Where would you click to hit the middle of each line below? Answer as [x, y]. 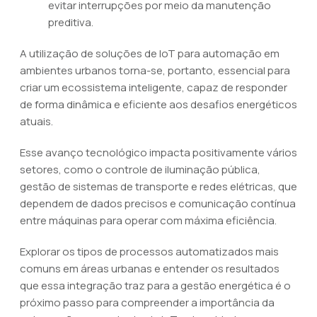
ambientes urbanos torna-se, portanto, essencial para [155, 70]
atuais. [36, 121]
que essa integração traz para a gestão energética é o [155, 286]
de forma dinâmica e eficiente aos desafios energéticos [158, 104]
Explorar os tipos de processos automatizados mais [149, 252]
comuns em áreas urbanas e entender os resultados [150, 269]
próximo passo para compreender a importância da [147, 302]
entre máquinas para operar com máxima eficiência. [148, 220]
